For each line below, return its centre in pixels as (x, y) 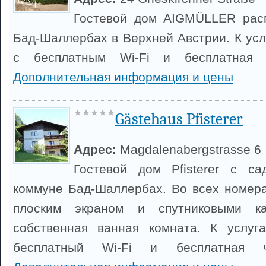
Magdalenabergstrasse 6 (191, 149)
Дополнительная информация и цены (123, 77)
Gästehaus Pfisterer (179, 119)
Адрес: (97, 149)
